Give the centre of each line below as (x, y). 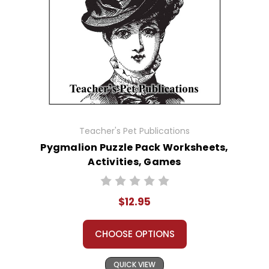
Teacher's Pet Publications (134, 131)
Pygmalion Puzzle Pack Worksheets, (134, 148)
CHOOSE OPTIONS (134, 234)
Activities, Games (134, 162)
